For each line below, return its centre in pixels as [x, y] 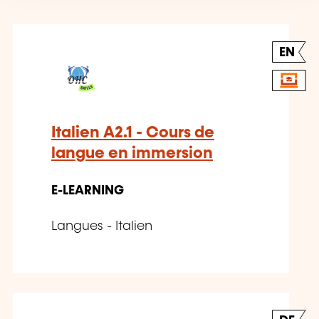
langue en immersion [132, 154]
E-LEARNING [88, 191]
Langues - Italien [102, 227]
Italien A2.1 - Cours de [133, 133]
